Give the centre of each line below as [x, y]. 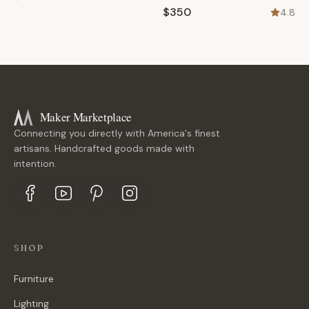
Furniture [34, 279]
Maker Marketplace [86, 117]
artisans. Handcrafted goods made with [104, 148]
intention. [35, 163]
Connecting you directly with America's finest [117, 133]
